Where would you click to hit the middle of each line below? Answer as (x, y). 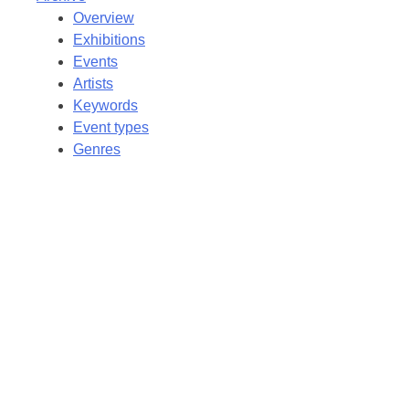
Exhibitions (109, 40)
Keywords (105, 105)
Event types (111, 127)
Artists (93, 84)
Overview (104, 18)
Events (95, 62)
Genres (97, 149)
